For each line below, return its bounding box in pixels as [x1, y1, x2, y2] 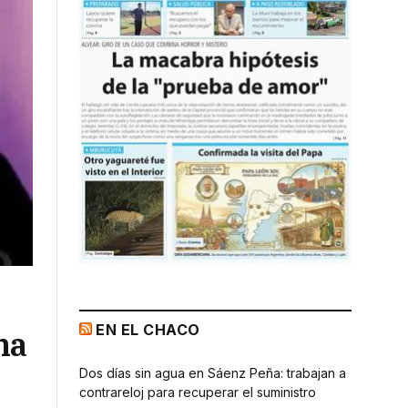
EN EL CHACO [96, 320, 200, 339]
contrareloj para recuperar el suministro [79, 383, 316, 400]
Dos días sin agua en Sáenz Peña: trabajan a [79, 364, 346, 381]
